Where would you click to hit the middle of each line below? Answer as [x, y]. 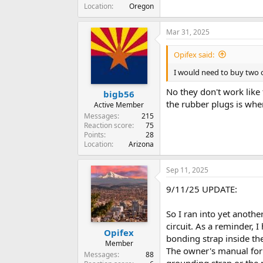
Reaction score [108, 126]
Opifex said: [194, 54]
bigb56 [119, 94]
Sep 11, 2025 [187, 170]
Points [94, 135]
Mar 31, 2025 [188, 32]
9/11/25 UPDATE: [202, 189]
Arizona [141, 144]
